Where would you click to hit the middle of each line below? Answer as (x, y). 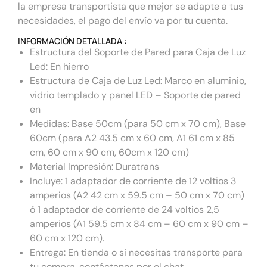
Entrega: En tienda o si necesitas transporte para (136, 252)
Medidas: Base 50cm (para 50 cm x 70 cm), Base (138, 123)
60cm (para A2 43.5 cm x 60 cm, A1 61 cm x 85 (132, 138)
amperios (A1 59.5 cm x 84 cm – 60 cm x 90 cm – (139, 223)
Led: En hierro (59, 66)
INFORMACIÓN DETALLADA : (72, 41)
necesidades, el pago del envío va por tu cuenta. (123, 21)
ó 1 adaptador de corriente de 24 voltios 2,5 (125, 209)
